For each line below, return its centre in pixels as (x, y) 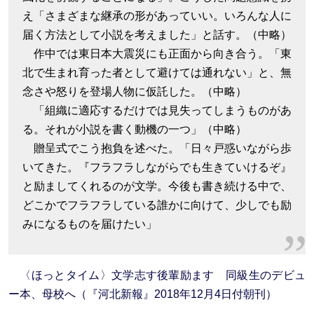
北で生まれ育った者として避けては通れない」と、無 (157, 73)
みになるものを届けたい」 (90, 224)
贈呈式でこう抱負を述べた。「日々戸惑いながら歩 (157, 148)
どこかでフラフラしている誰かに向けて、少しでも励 (157, 205)
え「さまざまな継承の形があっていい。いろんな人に (157, 16)
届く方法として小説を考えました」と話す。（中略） (157, 35)
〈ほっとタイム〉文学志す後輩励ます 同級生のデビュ (163, 275)
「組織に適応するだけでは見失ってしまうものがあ (157, 110)
